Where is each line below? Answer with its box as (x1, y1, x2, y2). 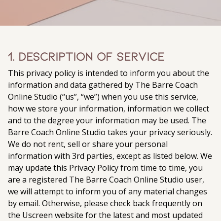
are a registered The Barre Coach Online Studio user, (8, 174, 204, 185)
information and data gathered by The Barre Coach (8, 79, 198, 90)
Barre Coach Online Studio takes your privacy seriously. (8, 127, 212, 138)
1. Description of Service (8, 49, 164, 63)
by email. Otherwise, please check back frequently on (8, 198, 202, 209)
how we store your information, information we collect (8, 103, 209, 114)
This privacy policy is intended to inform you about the (8, 68, 209, 78)
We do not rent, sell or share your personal (8, 139, 168, 149)
